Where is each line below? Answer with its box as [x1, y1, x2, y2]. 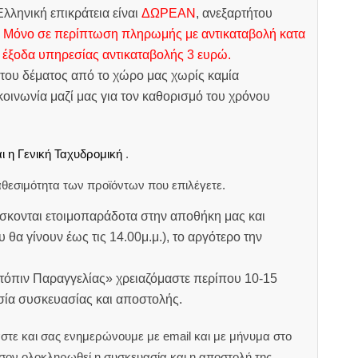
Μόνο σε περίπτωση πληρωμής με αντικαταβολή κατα [2, 27, 305, 42]
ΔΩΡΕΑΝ [141, 6, 196, 21]
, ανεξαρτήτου [195, 6, 272, 21]
